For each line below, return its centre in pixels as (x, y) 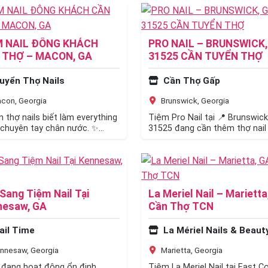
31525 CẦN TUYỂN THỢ (205, 57)
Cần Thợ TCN (181, 206)
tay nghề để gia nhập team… (204, 139)
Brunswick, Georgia (194, 100)
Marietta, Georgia (191, 250)
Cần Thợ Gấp (191, 80)
